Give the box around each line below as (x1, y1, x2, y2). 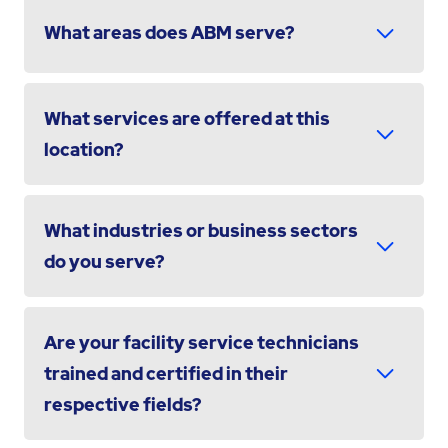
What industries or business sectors (43, 218, 358, 242)
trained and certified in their (43, 361, 288, 385)
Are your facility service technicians (43, 330, 359, 354)
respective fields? (43, 392, 201, 416)
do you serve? (43, 249, 164, 273)
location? (43, 137, 123, 161)
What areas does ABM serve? (43, 21, 294, 45)
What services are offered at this (43, 106, 330, 130)
